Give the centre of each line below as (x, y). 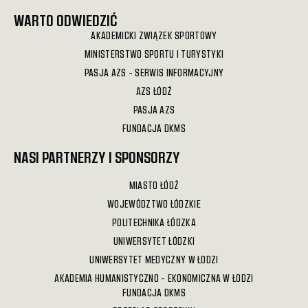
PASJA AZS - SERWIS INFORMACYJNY (154, 73)
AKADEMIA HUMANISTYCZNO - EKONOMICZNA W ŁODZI (154, 278)
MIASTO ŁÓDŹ (154, 186)
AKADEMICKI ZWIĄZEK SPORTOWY (154, 36)
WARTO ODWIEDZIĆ (66, 20)
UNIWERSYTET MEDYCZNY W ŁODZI (154, 260)
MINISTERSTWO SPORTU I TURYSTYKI (154, 54)
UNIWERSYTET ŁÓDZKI (154, 241)
